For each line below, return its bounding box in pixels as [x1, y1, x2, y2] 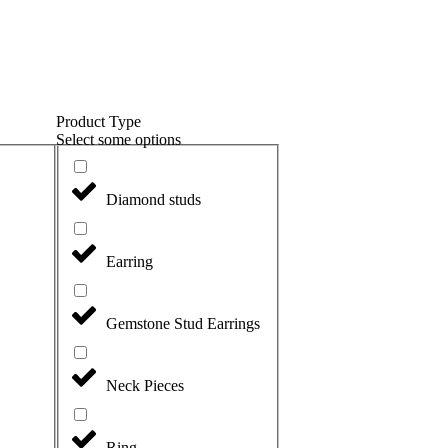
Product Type [56, 113, 141, 131]
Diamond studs [106, 191, 201, 209]
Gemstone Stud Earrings [106, 315, 260, 333]
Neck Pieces [106, 377, 184, 395]
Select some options [56, 131, 181, 149]
